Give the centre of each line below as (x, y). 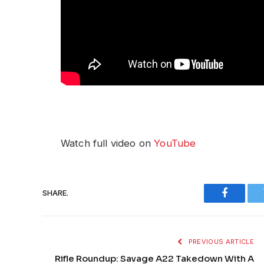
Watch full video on (108, 143)
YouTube (175, 143)
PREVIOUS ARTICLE (220, 241)
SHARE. (55, 193)
